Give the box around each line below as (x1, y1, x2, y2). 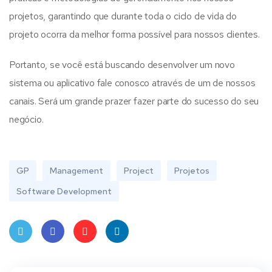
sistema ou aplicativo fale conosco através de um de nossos (9, 76, 256, 89)
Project (124, 165, 154, 176)
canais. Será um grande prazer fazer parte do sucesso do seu (9, 95, 259, 107)
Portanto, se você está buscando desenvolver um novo (9, 58, 235, 71)
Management (50, 165, 103, 176)
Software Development (16, 186, 112, 197)
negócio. (9, 113, 44, 126)
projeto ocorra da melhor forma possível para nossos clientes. (9, 28, 260, 41)
